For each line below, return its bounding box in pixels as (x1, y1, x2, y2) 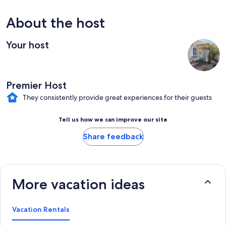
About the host (6, 14, 105, 31)
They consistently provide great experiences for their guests (22, 92, 212, 102)
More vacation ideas (12, 175, 145, 193)
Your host (6, 38, 49, 51)
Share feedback (83, 131, 143, 141)
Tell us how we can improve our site (59, 115, 167, 123)
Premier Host (6, 79, 67, 91)
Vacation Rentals (12, 204, 70, 214)
